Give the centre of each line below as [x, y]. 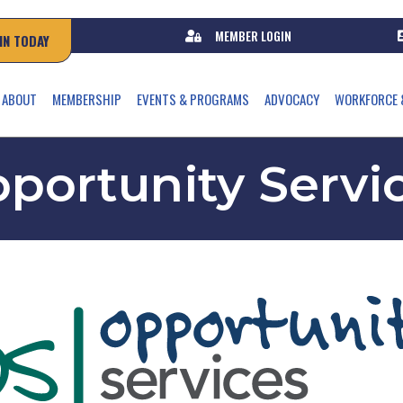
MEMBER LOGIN [253, 36]
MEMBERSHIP [86, 99]
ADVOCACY [291, 99]
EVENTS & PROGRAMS [193, 99]
